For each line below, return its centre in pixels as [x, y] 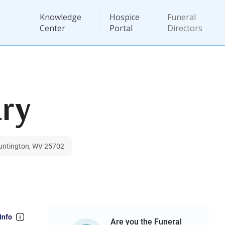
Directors [185, 28]
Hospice [124, 17]
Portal [121, 28]
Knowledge [60, 17]
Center [52, 28]
